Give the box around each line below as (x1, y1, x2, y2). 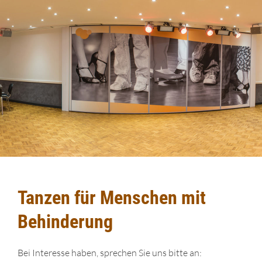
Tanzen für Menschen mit (18, 187, 206, 209)
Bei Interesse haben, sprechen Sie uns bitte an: (18, 247, 202, 258)
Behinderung (18, 211, 113, 233)
